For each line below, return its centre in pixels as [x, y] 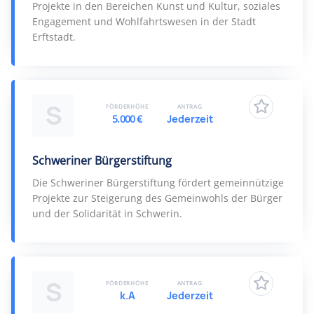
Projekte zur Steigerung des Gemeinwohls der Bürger [157, 198]
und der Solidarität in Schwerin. [107, 213]
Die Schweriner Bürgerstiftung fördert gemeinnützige [158, 183]
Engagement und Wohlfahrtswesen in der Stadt [144, 21]
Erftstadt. [54, 37]
